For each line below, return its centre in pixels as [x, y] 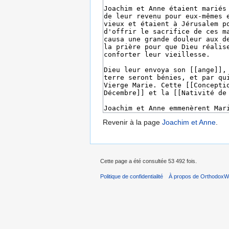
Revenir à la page [132, 122]
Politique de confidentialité [132, 177]
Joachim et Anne [189, 122]
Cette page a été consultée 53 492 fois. [148, 161]
